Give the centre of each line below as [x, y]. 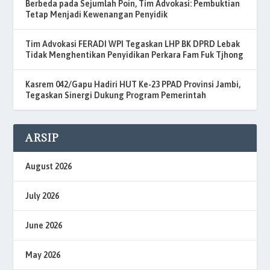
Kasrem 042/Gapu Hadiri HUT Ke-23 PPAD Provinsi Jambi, [133, 84]
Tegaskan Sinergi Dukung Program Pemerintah [116, 95]
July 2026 [42, 196]
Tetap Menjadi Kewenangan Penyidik [97, 14]
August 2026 [49, 166]
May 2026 [43, 255]
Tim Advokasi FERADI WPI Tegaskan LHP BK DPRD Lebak [133, 44]
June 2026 [44, 225]
